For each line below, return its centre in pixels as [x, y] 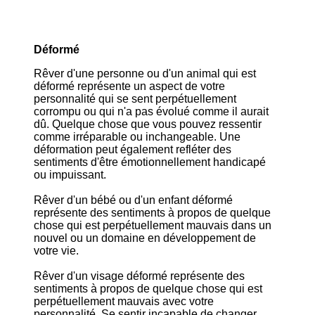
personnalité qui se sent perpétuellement [135, 99]
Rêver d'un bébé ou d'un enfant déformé [133, 200]
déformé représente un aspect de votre [129, 86]
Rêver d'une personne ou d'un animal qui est [145, 73]
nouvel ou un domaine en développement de [145, 238]
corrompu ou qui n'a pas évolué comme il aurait [151, 111]
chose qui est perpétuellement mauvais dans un [153, 225]
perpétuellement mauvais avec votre [124, 301]
